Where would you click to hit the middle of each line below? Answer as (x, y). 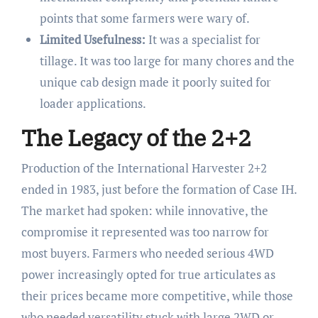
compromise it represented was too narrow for (145, 231)
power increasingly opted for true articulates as (148, 274)
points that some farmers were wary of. (144, 18)
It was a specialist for (203, 40)
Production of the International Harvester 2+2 (144, 168)
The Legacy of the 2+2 (136, 138)
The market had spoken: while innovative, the (144, 210)
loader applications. (93, 104)
